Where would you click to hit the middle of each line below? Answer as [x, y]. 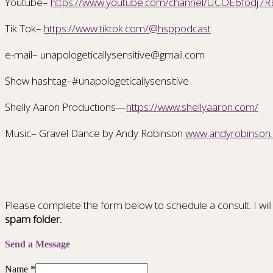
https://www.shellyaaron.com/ [192, 107]
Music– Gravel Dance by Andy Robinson [95, 133]
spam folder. [33, 219]
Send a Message [37, 244]
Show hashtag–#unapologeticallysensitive [97, 81]
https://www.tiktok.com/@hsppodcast [127, 29]
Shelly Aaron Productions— [66, 107]
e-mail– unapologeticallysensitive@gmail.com [105, 55]
